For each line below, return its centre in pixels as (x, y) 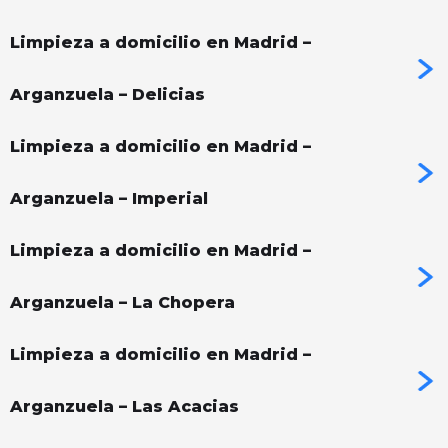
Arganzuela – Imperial (109, 199)
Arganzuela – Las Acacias (124, 407)
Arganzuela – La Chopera (122, 303)
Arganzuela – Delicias (107, 95)
